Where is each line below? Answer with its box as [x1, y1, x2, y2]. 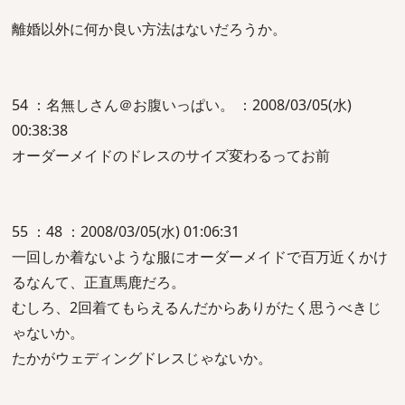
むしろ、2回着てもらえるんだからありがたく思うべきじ [12, 297, 381, 317]
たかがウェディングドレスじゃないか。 [12, 348, 272, 368]
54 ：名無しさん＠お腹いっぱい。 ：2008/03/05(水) [12, 95, 352, 115]
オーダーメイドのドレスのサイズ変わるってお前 [12, 146, 330, 165]
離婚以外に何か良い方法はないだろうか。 [12, 19, 287, 39]
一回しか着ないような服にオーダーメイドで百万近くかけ [12, 247, 388, 267]
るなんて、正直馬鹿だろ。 [12, 272, 185, 292]
